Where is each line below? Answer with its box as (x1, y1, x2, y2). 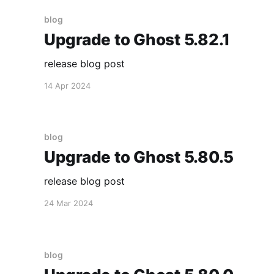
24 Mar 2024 (44, 198, 93, 208)
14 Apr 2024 (44, 80, 91, 91)
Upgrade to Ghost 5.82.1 (44, 29, 231, 49)
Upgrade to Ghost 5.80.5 (44, 147, 234, 166)
